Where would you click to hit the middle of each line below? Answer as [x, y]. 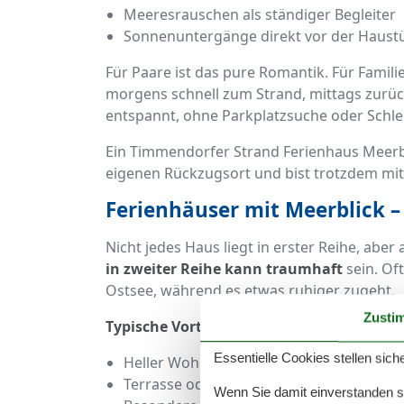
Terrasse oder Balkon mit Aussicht [240, 385]
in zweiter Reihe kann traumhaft [224, 269]
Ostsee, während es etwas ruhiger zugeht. [250, 291]
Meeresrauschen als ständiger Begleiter [260, 15]
